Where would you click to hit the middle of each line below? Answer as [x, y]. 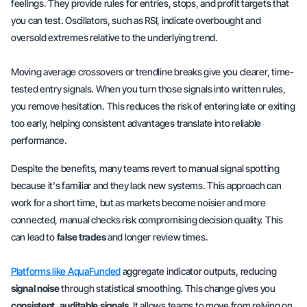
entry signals [66, 89]
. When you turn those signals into [161, 89]
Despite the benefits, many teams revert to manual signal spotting [145, 168]
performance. [39, 140]
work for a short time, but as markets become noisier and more [138, 202]
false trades [81, 237]
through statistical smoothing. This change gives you [167, 288]
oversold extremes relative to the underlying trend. [114, 37]
